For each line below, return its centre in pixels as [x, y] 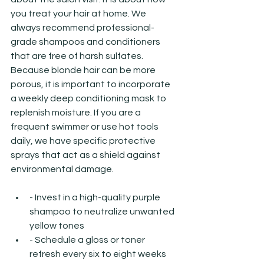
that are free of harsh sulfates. [78, 56]
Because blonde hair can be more [84, 70]
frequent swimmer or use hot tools [85, 126]
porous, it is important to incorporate [91, 84]
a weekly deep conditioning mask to [89, 98]
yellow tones [57, 225]
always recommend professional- [82, 27]
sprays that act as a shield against [86, 155]
